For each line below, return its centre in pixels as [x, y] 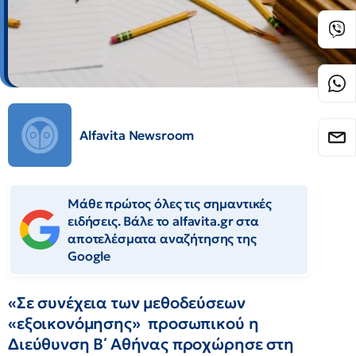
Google [89, 256]
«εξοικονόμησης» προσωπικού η [133, 323]
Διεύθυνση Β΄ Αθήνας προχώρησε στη [151, 344]
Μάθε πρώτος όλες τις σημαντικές [170, 203]
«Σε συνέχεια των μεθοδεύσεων [127, 303]
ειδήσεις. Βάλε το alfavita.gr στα [163, 221]
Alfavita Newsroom [137, 135]
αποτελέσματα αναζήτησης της [162, 238]
